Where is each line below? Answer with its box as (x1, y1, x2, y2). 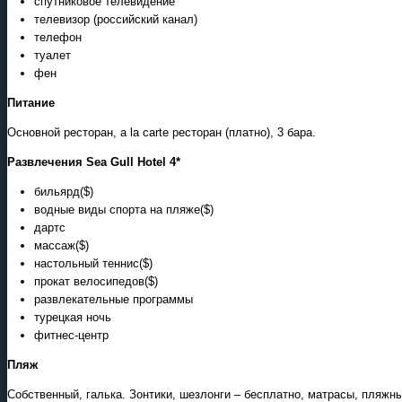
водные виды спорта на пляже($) (34, 202, 214, 216)
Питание (7, 95, 55, 109)
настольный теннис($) (34, 256, 153, 270)
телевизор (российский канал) (34, 12, 197, 26)
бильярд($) (34, 184, 93, 198)
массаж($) (34, 238, 89, 252)
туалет (34, 48, 71, 62)
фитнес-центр (34, 328, 109, 342)
